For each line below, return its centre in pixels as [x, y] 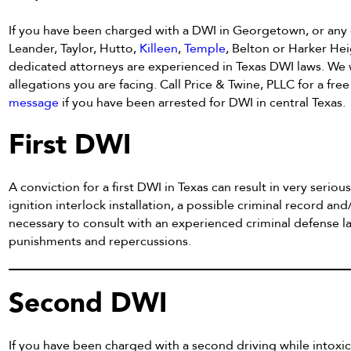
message [34, 103]
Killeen [159, 49]
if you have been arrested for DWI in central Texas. [203, 103]
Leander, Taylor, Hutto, [74, 49]
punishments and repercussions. [100, 242]
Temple [205, 49]
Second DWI [88, 303]
